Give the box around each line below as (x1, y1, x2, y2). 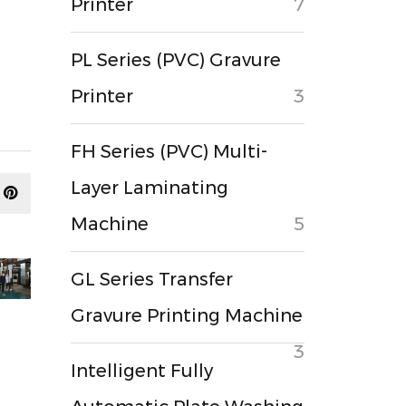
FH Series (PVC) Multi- (71, 140, 268, 162)
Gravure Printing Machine (71, 304, 304, 326)
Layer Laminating (71, 177, 229, 198)
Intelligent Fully (71, 360, 214, 382)
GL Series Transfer (71, 268, 234, 290)
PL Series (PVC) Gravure (71, 49, 282, 71)
